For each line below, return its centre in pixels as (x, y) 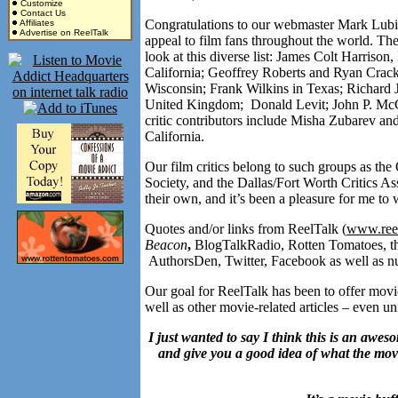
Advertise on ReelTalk (64, 32)
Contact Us (43, 13)
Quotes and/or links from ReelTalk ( (246, 229)
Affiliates (37, 23)
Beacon (166, 245)
